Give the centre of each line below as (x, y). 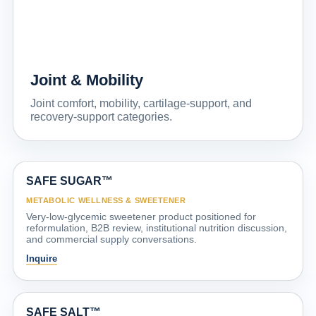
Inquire (42, 258)
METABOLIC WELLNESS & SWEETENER (106, 200)
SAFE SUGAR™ (69, 181)
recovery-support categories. (101, 116)
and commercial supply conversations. (111, 239)
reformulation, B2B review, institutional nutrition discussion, (157, 227)
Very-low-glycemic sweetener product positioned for (141, 216)
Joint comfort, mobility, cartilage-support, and (141, 103)
